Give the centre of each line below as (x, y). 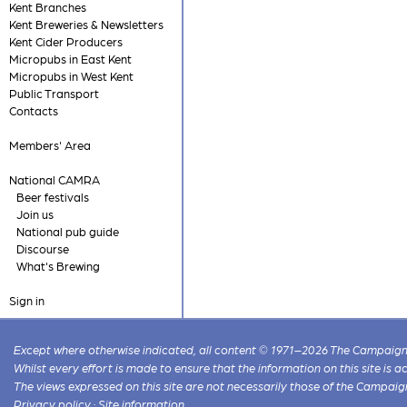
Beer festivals (52, 197)
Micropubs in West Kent (71, 76)
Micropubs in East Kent (70, 59)
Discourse (42, 248)
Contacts (33, 110)
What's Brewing (58, 266)
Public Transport (54, 93)
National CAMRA (54, 179)
